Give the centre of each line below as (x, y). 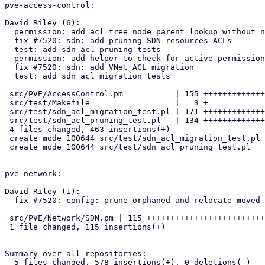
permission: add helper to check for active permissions (9, 58)
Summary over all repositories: (76, 253)
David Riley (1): (43, 191)
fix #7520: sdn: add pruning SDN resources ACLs (9, 41)
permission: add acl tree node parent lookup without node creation (9, 32)
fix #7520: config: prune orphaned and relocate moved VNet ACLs (9, 200)
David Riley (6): (43, 23)
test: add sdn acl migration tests (9, 76)
